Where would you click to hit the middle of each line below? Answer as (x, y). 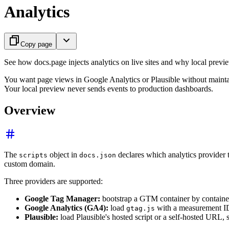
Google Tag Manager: (62, 198)
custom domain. (30, 164)
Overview (30, 110)
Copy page (36, 44)
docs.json (98, 155)
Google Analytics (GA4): (66, 208)
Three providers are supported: (53, 181)
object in (63, 154)
